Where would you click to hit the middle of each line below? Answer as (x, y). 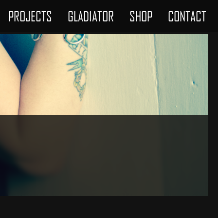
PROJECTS (30, 16)
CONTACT (187, 16)
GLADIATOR (91, 16)
